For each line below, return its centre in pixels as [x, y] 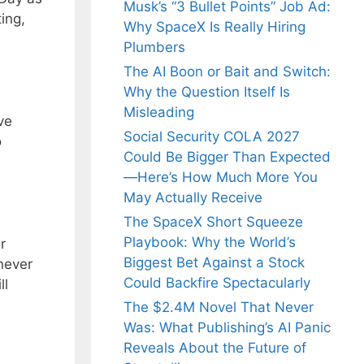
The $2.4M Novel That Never [219, 308]
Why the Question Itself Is [207, 92]
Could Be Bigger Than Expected [227, 157]
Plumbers [154, 48]
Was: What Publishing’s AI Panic [227, 328]
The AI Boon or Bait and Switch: [227, 72]
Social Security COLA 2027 [212, 137]
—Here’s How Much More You [221, 178]
